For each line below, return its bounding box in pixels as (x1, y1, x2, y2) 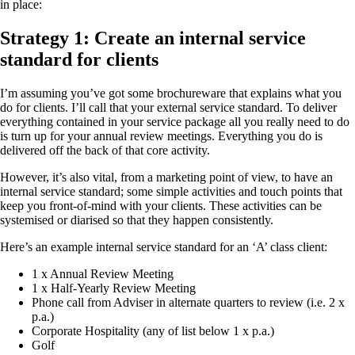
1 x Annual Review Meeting (32, 267, 174, 281)
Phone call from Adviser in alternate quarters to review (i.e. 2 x (32, 296, 345, 310)
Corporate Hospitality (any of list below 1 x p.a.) (32, 324, 274, 338)
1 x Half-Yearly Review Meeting (32, 281, 196, 296)
